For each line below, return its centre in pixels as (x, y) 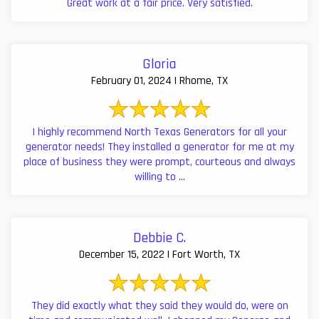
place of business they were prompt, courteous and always (159, 162)
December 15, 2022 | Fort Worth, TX (159, 255)
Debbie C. (159, 238)
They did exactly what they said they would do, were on (159, 306)
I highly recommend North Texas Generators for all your (159, 132)
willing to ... (159, 177)
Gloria (159, 64)
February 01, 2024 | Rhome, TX (159, 81)
